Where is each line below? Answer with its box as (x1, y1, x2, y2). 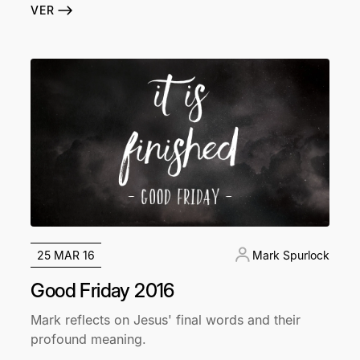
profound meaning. (31, 330, 147, 347)
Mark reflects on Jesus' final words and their (31, 311, 301, 328)
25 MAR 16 (37, 247, 96, 262)
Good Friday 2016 (31, 278, 174, 302)
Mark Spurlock (252, 247, 329, 262)
